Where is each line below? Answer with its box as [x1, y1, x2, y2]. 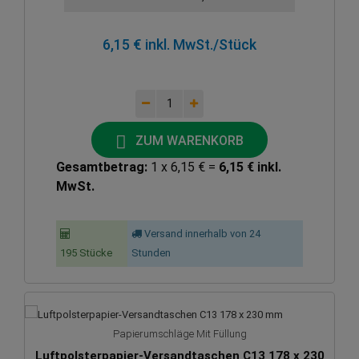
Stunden [131, 247, 171, 260]
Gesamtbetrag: [55, 159, 147, 175]
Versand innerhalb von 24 [142, 228, 261, 240]
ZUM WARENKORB [135, 132, 244, 148]
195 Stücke [59, 247, 112, 260]
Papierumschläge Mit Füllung [112, 328, 247, 341]
